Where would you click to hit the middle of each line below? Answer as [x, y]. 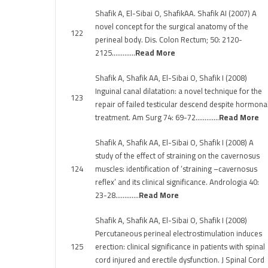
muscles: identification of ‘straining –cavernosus [176, 169]
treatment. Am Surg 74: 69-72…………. [157, 117]
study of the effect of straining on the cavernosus [177, 156]
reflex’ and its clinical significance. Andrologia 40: [177, 182]
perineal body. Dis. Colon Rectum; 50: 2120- [169, 39]
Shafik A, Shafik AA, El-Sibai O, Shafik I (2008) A [174, 142]
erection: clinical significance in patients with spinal [180, 246]
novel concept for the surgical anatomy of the [172, 26]
